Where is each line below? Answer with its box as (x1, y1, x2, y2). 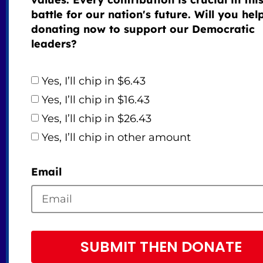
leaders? (31, 37, 77, 51)
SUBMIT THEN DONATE (80, 237, 242, 258)
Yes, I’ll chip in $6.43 (41, 75, 146, 88)
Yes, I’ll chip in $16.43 (41, 93, 150, 107)
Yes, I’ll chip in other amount (41, 131, 191, 144)
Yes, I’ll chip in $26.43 (41, 112, 151, 126)
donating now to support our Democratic (31, 22, 255, 36)
